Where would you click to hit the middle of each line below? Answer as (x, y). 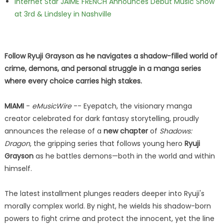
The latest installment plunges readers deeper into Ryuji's (104, 193)
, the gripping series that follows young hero (107, 143)
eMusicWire (51, 106)
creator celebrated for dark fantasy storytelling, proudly (101, 118)
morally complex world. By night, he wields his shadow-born (107, 206)
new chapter (125, 131)
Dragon (17, 143)
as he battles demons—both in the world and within (124, 156)
